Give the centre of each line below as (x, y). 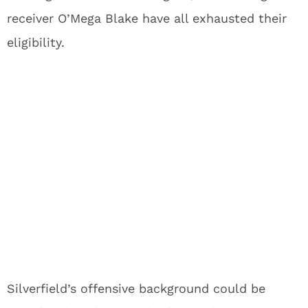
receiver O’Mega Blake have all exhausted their (147, 19)
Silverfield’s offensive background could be (136, 289)
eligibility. (36, 43)
